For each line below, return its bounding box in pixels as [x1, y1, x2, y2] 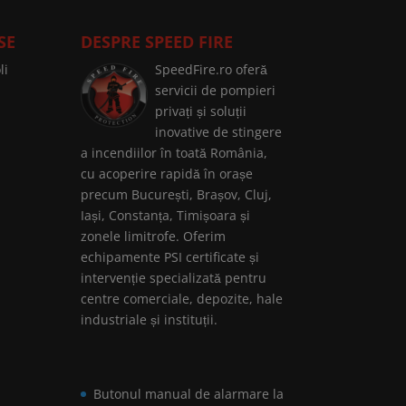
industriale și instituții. [81, 311, 218, 328]
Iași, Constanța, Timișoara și [81, 207, 251, 224]
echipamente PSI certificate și [81, 248, 260, 266]
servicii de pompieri [155, 82, 276, 99]
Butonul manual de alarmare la [93, 385, 285, 403]
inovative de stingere [155, 123, 283, 140]
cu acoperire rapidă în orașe [81, 165, 254, 182]
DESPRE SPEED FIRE [81, 31, 234, 53]
